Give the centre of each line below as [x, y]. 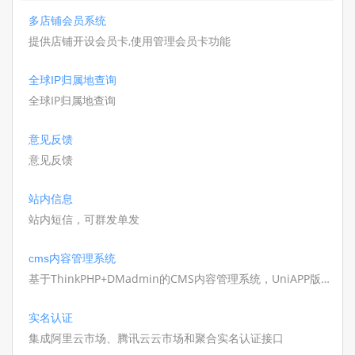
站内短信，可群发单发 [84, 219]
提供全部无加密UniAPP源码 [97, 295]
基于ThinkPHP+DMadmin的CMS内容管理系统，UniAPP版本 [180, 279]
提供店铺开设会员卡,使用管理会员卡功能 [130, 41]
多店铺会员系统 [67, 21]
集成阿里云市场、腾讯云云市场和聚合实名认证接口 [156, 338]
